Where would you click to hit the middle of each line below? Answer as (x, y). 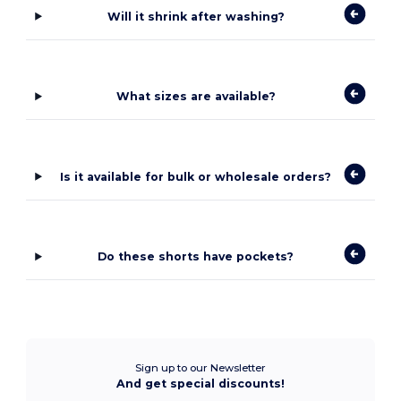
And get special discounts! (200, 384)
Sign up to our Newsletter (200, 368)
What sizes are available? (196, 97)
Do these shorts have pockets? (196, 257)
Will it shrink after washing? (196, 16)
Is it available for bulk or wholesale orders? (196, 176)
